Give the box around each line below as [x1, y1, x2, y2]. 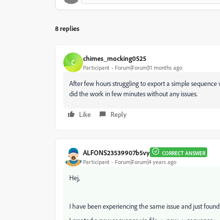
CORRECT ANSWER [162, 150, 205, 157]
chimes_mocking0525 [83, 54, 146, 62]
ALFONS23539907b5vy [83, 148, 150, 157]
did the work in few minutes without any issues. [69, 89, 199, 98]
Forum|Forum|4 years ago [115, 158, 176, 165]
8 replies [55, 24, 80, 32]
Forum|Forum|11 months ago [115, 63, 182, 71]
